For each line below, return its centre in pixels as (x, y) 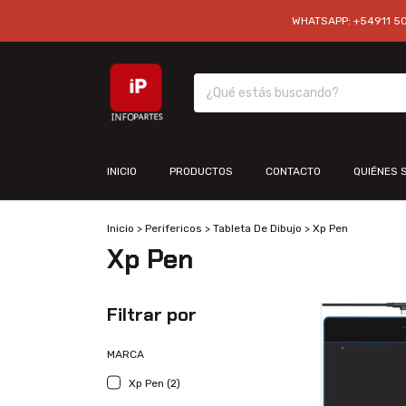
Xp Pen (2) (155, 383)
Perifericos (174, 228)
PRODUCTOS (201, 171)
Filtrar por (152, 314)
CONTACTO (293, 171)
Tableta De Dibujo (257, 228)
